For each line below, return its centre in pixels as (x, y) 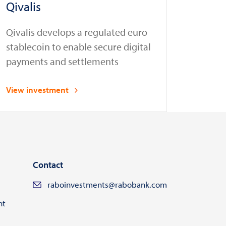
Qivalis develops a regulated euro (77, 32)
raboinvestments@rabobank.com (107, 185)
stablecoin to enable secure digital (78, 47)
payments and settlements (62, 61)
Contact (48, 165)
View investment (37, 90)
